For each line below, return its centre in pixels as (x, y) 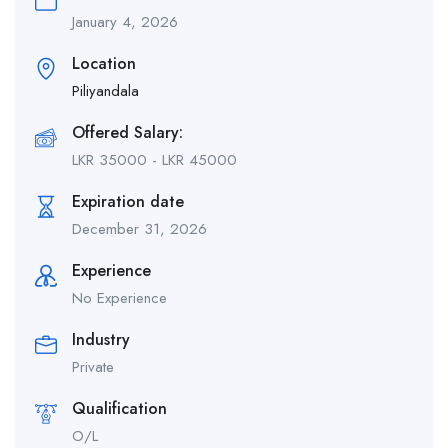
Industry (101, 339)
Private (93, 366)
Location (104, 63)
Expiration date (128, 201)
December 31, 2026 (139, 228)
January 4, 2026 (125, 21)
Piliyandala (105, 90)
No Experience (119, 297)
